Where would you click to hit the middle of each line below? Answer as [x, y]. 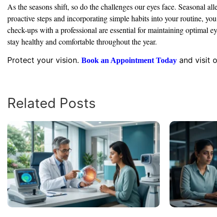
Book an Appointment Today [129, 61]
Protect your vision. [44, 60]
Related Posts [52, 103]
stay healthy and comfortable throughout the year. [82, 41]
